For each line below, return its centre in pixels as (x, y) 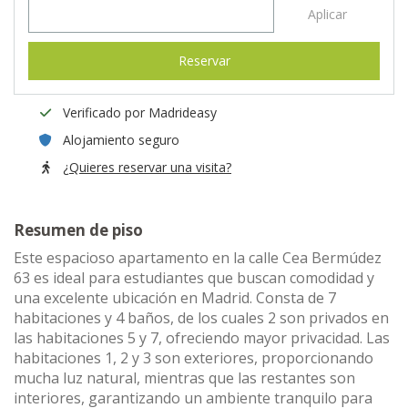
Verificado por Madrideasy (140, 112)
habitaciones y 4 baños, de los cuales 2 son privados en (201, 318)
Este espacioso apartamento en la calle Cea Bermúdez (198, 258)
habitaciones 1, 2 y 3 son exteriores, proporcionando (194, 358)
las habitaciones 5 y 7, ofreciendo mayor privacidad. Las (202, 338)
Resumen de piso (78, 230)
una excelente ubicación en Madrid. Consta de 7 (175, 298)
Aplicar (327, 14)
